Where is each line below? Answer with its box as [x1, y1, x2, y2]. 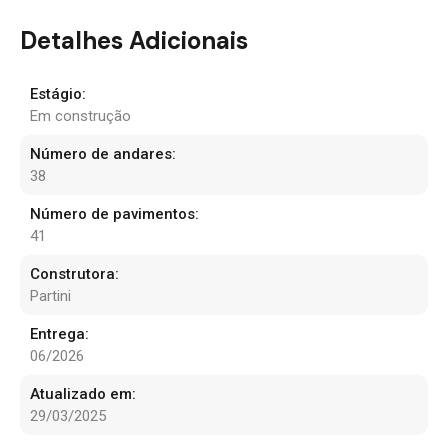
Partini [30, 286, 71, 305]
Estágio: [30, 84, 86, 103]
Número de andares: [30, 144, 176, 163]
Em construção [30, 106, 131, 125]
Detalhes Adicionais [20, 24, 248, 56]
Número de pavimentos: [30, 204, 199, 223]
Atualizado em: [30, 384, 136, 403]
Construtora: [30, 264, 119, 283]
